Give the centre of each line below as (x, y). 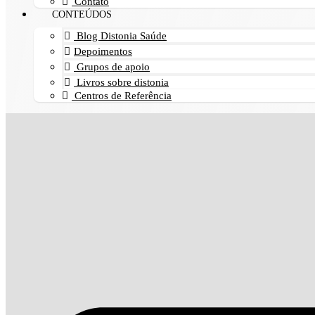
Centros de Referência (122, 96)
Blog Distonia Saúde (120, 36)
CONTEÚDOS (82, 14)
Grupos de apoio (112, 67)
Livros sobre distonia (121, 82)
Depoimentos (103, 51)
